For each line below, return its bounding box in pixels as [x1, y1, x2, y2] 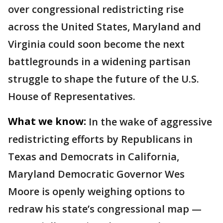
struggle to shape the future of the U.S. [8, 72, 199, 86]
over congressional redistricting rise [8, 2, 184, 16]
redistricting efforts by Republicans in [8, 132, 193, 146]
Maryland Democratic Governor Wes [8, 167, 185, 181]
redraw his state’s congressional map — [8, 202, 202, 216]
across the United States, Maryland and [8, 20, 201, 33]
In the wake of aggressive [89, 115, 212, 128]
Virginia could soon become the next [8, 37, 185, 51]
